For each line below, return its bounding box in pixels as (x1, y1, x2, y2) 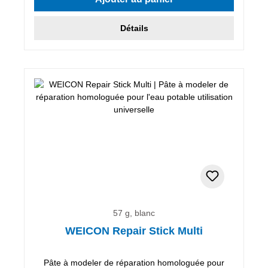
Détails (120, 23, 148, 33)
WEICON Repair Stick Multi (65, 224, 203, 237)
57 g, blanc (113, 208, 155, 218)
